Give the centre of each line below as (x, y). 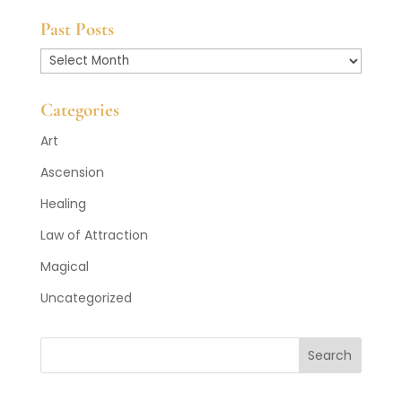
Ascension (72, 172)
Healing (63, 203)
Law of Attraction (94, 235)
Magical (64, 266)
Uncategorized (86, 297)
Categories (79, 109)
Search (330, 356)
